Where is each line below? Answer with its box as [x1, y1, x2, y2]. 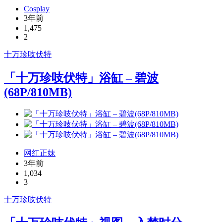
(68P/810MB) [4, 85, 72, 99]
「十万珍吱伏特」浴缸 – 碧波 [4, 71, 159, 84]
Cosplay [24, 4, 50, 13]
